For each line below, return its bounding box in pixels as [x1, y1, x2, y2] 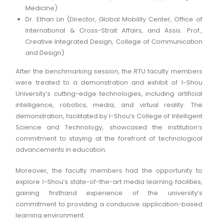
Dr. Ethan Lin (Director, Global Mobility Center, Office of [25, 15, 202, 24]
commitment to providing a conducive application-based [16, 200, 202, 209]
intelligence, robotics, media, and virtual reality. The [16, 100, 202, 109]
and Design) [25, 48, 65, 57]
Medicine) [25, 3, 58, 13]
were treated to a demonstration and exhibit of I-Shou [16, 78, 202, 87]
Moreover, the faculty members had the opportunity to [16, 166, 202, 175]
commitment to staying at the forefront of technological [16, 134, 202, 143]
